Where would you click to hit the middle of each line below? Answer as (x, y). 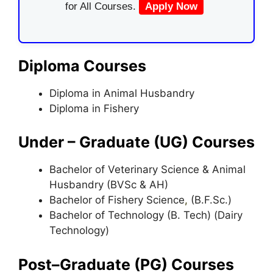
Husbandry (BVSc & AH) (109, 185)
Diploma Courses (82, 66)
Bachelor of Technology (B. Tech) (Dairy (146, 215)
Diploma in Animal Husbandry (122, 93)
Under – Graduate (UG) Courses (136, 142)
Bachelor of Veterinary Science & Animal (147, 169)
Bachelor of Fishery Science (117, 200)
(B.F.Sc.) (210, 200)
